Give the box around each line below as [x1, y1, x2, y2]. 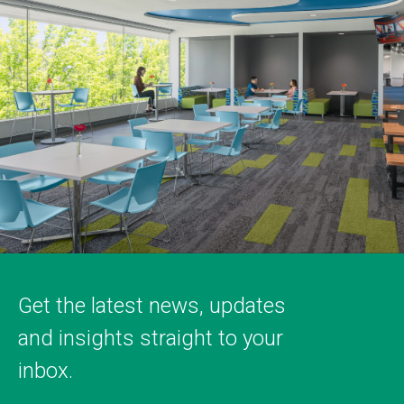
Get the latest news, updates [18, 292, 286, 318]
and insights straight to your [18, 325, 283, 351]
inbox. [18, 357, 73, 383]
